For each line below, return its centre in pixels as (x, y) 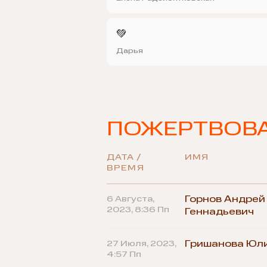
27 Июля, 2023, (141, 243)
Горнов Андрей (225, 199)
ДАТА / (124, 157)
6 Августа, (130, 199)
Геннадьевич (219, 212)
